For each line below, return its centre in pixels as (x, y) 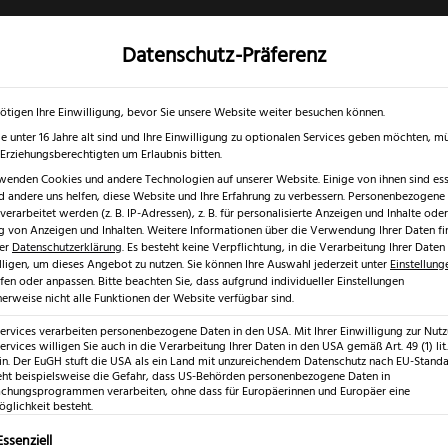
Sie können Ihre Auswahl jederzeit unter (288, 264)
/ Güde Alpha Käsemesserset (262, 213)
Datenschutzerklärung (67, 247)
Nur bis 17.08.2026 (150, 69)
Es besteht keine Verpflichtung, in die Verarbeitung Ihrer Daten (286, 247)
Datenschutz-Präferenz (224, 55)
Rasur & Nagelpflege (224, 94)
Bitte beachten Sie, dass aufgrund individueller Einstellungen (251, 281)
